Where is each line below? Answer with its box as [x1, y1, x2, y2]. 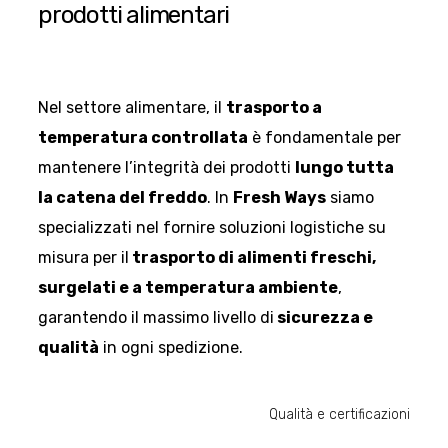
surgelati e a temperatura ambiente [38, 277, 338, 297]
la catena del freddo [38, 187, 207, 207]
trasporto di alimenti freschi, [129, 247, 376, 267]
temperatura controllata [38, 127, 248, 147]
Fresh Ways [233, 187, 326, 207]
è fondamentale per [248, 127, 401, 147]
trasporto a [226, 97, 322, 117]
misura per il [38, 247, 129, 267]
